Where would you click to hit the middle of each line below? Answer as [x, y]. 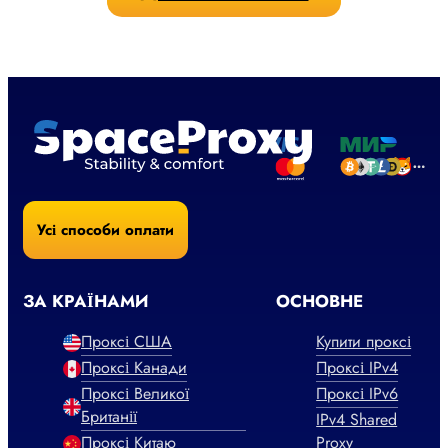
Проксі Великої [135, 394]
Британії [109, 417]
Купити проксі [364, 342]
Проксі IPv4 [357, 368]
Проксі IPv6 [357, 394]
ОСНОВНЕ [320, 301]
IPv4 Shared [357, 420]
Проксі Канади [134, 368]
